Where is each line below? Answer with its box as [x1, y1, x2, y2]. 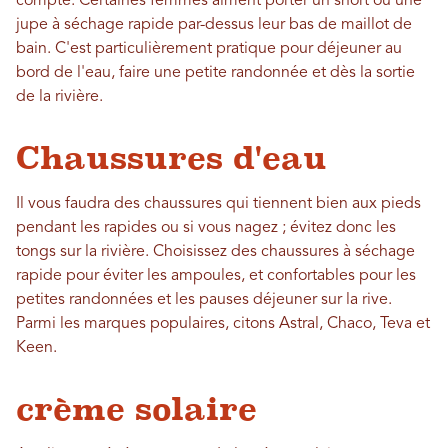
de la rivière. [16, 89, 107, 106]
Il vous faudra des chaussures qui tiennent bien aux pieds [16, 196, 421, 213]
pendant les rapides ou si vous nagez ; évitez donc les [16, 220, 396, 237]
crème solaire [16, 391, 257, 428]
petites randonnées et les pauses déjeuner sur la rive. [16, 292, 392, 309]
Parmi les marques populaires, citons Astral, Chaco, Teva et [16, 316, 430, 333]
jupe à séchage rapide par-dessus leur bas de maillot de [16, 17, 412, 34]
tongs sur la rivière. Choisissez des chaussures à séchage [16, 244, 415, 261]
